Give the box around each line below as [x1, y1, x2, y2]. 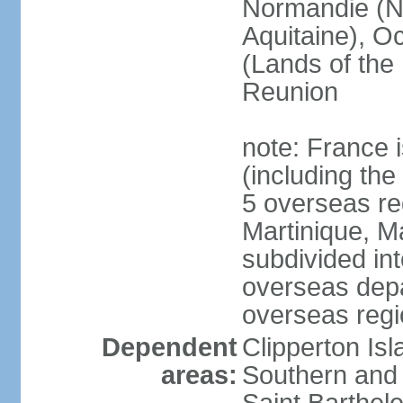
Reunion [241, 77, 338, 106]
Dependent [101, 333, 237, 362]
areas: [160, 361, 237, 390]
